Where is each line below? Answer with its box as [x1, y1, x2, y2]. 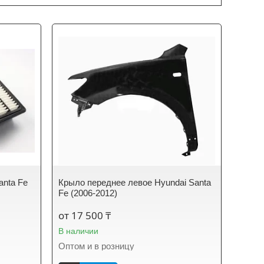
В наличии [58, 226, 99, 236]
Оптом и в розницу [58, 241, 135, 251]
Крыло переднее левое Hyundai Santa [58, 177, 212, 187]
